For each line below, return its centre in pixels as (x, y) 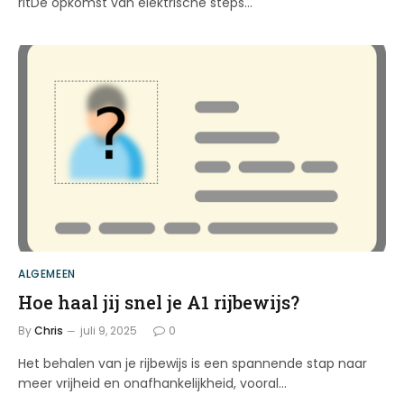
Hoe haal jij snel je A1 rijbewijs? (159, 303)
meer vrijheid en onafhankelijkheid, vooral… (152, 384)
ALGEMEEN (47, 274)
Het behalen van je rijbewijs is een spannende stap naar (193, 364)
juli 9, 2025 (109, 331)
